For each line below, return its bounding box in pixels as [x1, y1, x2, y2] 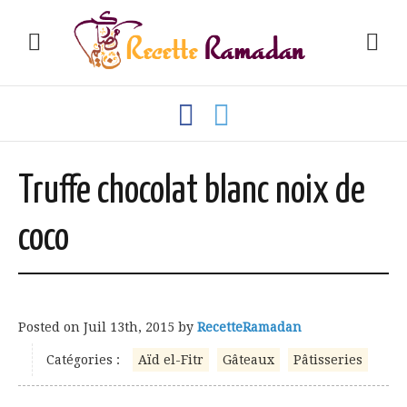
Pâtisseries [293, 352, 362, 367]
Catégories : [46, 352, 120, 367]
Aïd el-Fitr [138, 352, 203, 367]
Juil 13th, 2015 [84, 320, 174, 334]
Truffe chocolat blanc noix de [18, 174, 365, 211]
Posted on [18, 320, 84, 334]
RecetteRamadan [197, 320, 302, 334]
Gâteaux [223, 352, 274, 367]
